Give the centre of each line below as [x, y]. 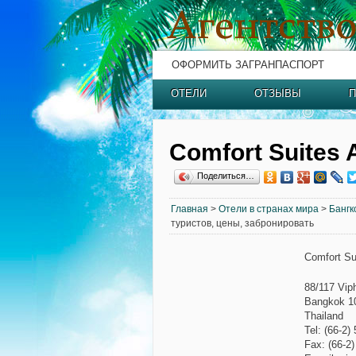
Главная [190, 209]
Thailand [324, 316]
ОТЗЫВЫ [278, 93]
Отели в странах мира [269, 209]
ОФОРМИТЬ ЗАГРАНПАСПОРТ [248, 65]
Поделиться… [226, 176]
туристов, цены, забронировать [242, 223]
